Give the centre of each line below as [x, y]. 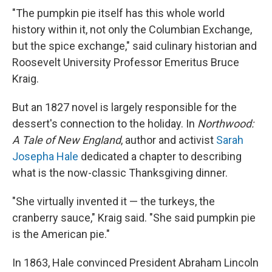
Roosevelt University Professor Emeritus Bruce [126, 62]
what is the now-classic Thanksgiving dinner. [120, 173]
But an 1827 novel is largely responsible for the [124, 107]
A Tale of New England [66, 140]
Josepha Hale [45, 156]
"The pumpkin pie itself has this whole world [118, 13]
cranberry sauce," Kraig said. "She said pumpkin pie [134, 218]
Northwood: [226, 124]
